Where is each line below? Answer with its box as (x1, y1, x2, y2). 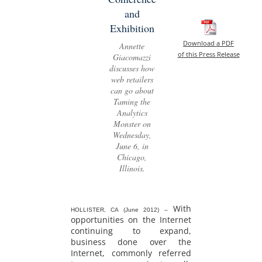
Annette (119, 40, 144, 51)
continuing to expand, (71, 225, 191, 236)
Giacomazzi (113, 51, 151, 63)
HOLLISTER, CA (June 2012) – (71, 206, 168, 213)
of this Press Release (177, 49, 240, 58)
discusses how (109, 62, 154, 74)
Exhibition (109, 20, 154, 35)
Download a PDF (183, 38, 234, 47)
